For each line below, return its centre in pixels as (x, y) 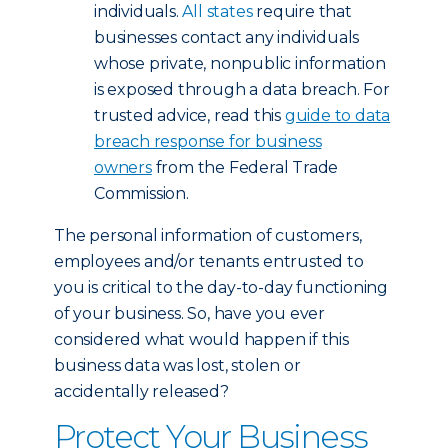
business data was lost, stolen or (177, 365)
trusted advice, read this (189, 115)
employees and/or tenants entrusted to (209, 261)
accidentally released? (141, 391)
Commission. (141, 193)
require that (302, 11)
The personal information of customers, (208, 235)
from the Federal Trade (245, 167)
